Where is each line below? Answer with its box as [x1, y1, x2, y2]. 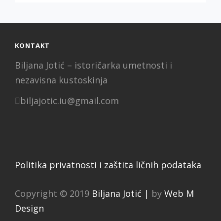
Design [15, 202, 44, 214]
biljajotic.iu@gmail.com [20, 95, 119, 107]
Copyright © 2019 [15, 187, 92, 199]
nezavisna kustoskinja [15, 74, 108, 86]
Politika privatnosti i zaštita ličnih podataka [15, 159, 201, 171]
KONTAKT [15, 41, 50, 50]
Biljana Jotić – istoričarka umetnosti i [15, 59, 172, 71]
